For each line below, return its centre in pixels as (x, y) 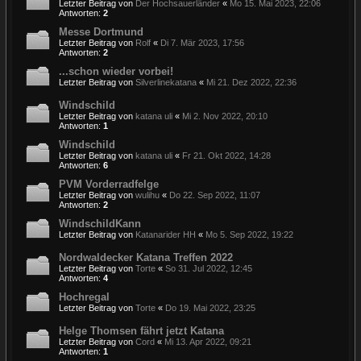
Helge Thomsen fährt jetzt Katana (141, 330)
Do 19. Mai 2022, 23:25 (210, 307)
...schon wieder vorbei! (116, 71)
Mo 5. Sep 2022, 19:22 (249, 234)
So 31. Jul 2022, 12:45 (209, 268)
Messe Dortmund (101, 31)
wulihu (147, 195)
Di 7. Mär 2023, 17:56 (202, 42)
